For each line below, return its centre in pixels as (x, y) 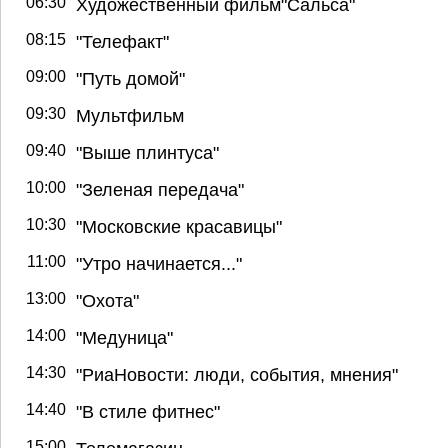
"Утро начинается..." (159, 263)
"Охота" (107, 300)
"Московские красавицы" (179, 226)
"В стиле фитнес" (148, 411)
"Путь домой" (130, 78)
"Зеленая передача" (160, 189)
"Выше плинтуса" (147, 152)
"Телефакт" (122, 41)
